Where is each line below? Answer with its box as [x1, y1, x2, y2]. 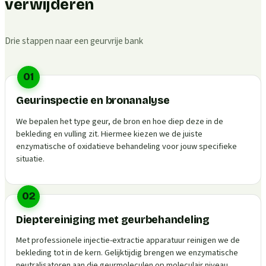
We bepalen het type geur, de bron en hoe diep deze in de [16, 115, 223, 128]
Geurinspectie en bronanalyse [16, 94, 170, 107]
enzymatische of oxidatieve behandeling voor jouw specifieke [16, 140, 237, 153]
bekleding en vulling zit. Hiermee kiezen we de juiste [16, 127, 202, 140]
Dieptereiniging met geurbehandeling [16, 214, 210, 226]
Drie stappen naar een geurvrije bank [5, 34, 143, 48]
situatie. [16, 152, 45, 165]
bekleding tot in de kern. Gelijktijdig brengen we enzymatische [16, 246, 238, 259]
